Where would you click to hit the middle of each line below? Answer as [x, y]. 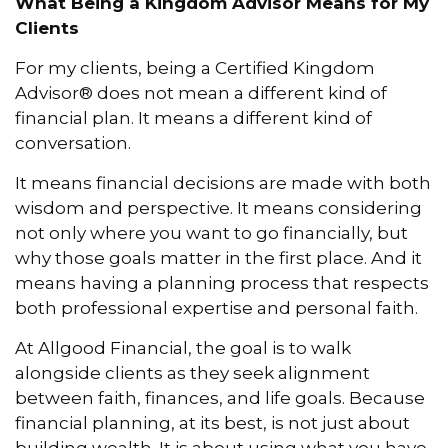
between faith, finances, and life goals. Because [220, 398]
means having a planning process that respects [222, 283]
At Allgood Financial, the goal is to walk [183, 348]
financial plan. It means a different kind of [193, 118]
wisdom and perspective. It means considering [218, 208]
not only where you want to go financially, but [211, 233]
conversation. [73, 143]
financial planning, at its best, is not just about [212, 423]
